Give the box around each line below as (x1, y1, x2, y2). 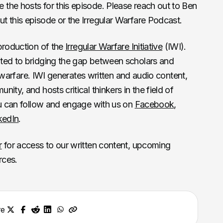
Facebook (134, 99, 174, 110)
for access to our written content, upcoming (1, 140, 171, 151)
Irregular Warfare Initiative (65, 41, 163, 52)
